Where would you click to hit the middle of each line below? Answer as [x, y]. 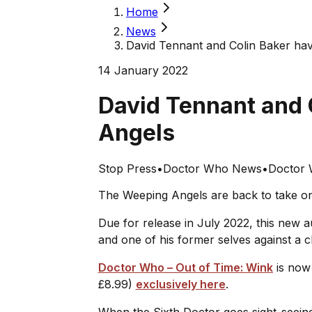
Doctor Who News [212, 168]
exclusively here [180, 284]
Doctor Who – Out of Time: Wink [185, 267]
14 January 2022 [143, 70]
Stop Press [127, 168]
